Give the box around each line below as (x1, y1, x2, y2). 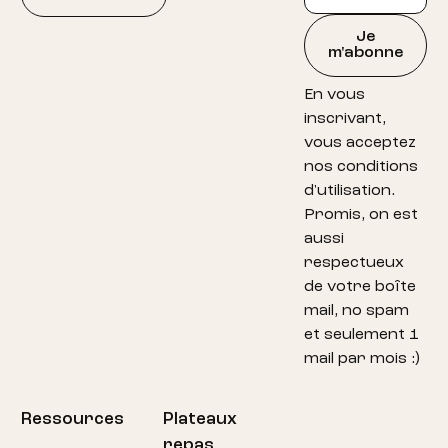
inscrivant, (303, 111, 386, 128)
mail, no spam (303, 303, 409, 320)
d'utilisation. (303, 183, 395, 200)
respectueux (303, 255, 404, 272)
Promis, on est (303, 207, 418, 224)
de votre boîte (303, 279, 416, 296)
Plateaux (162, 410, 237, 428)
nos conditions (303, 159, 418, 176)
